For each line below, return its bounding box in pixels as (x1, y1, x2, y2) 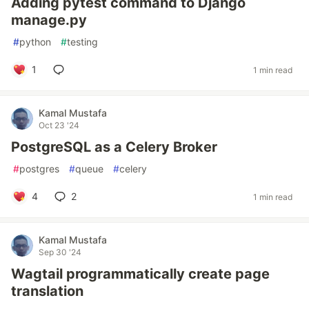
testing (67, 36, 98, 48)
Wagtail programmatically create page (11, 266, 270, 282)
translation (11, 283, 83, 299)
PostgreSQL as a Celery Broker (11, 139, 217, 155)
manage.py (11, 12, 87, 28)
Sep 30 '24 (39, 247, 81, 257)
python (19, 36, 51, 48)
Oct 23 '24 (39, 120, 79, 130)
